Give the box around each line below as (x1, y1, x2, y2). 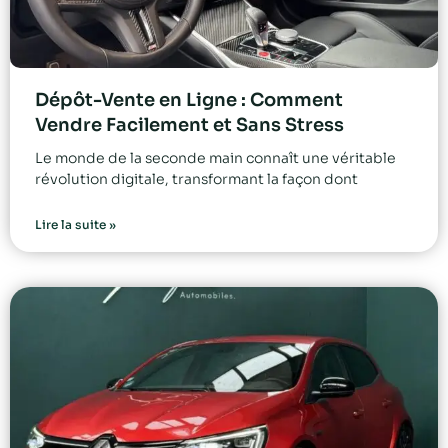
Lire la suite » (35, 217, 116, 233)
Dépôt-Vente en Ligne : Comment (35, 89, 343, 112)
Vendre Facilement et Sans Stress (35, 114, 344, 137)
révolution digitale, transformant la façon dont (35, 170, 358, 189)
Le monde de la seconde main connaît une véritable (35, 149, 396, 168)
